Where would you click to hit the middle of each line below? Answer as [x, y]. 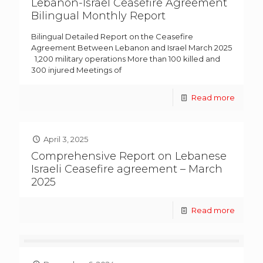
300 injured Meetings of [76, 70]
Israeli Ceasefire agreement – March [127, 169]
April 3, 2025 [66, 139]
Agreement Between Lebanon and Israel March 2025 [131, 47]
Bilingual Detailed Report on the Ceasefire [112, 36]
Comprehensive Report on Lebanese [129, 156]
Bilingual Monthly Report [98, 16]
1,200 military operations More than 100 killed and [126, 58]
